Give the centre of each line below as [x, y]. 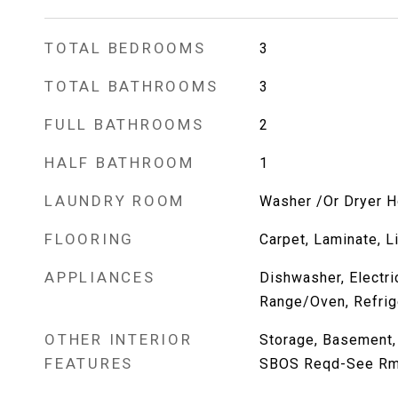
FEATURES [89, 363]
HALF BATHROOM [119, 163]
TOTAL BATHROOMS [131, 86]
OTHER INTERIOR [119, 339]
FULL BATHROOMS [124, 124]
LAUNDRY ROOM [115, 201]
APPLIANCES [100, 277]
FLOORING [89, 239]
